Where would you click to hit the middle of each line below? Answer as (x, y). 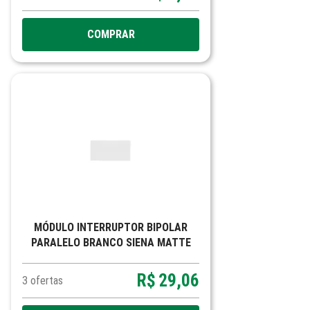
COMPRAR (111, 34)
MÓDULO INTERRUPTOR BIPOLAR (111, 227)
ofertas (47, 281)
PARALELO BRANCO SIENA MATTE (111, 243)
